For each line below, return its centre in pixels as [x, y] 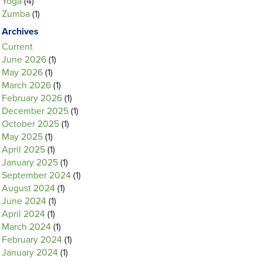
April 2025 [23, 150]
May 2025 [22, 137]
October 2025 [30, 124]
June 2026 [24, 60]
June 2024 [24, 201]
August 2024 [28, 188]
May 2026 [22, 73]
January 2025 [30, 163]
